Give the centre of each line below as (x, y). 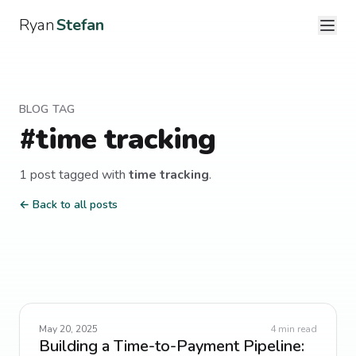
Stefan (80, 25)
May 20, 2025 (68, 329)
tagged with (92, 175)
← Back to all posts (68, 205)
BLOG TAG (47, 109)
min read (296, 329)
